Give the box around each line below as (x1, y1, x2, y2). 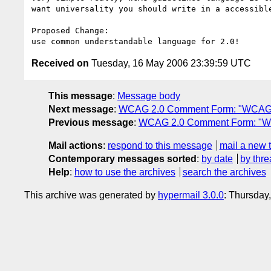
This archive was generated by (24, 189, 158, 200)
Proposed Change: (31, 25, 109, 35)
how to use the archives (74, 166, 175, 177)
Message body (117, 90, 180, 101)
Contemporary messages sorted (48, 153, 197, 164)
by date (201, 153, 233, 164)
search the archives (182, 166, 266, 177)
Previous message (48, 117, 134, 128)
